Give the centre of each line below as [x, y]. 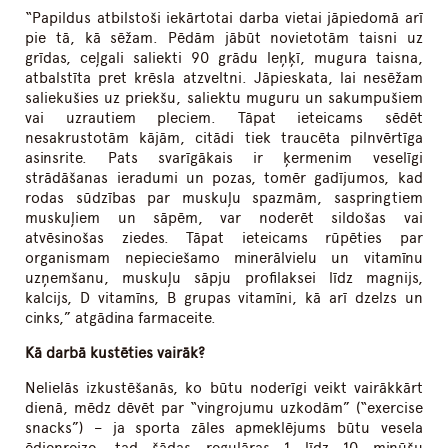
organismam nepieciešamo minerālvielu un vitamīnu [224, 258]
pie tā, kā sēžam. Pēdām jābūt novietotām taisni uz [224, 38]
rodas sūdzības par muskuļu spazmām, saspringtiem [224, 198]
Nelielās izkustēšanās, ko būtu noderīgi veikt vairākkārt [224, 388]
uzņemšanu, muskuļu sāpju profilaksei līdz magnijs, [224, 278]
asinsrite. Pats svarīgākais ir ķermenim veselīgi [224, 158]
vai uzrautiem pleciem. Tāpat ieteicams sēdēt [224, 118]
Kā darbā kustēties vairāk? [115, 353]
